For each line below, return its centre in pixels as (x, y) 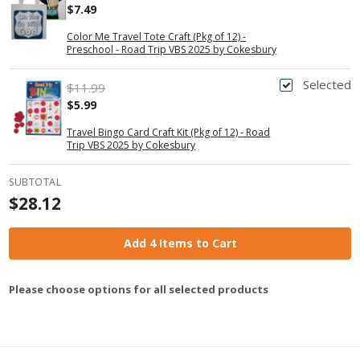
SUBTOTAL (35, 182)
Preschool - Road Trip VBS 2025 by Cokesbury (172, 50)
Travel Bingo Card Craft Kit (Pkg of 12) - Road (169, 132)
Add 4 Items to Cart (180, 243)
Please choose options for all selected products (139, 290)
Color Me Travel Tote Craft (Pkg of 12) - (157, 37)
